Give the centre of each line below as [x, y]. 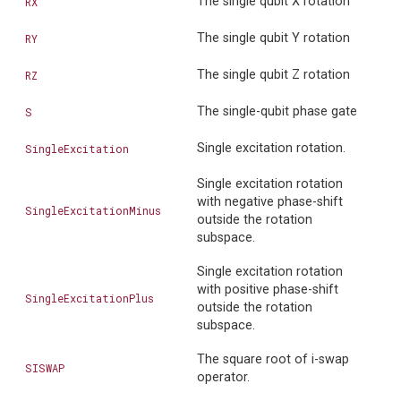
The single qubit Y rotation [273, 38]
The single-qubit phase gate [277, 112]
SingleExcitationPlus [89, 299]
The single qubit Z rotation [273, 75]
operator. [223, 378]
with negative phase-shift [270, 202]
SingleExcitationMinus [93, 211]
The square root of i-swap [273, 360]
